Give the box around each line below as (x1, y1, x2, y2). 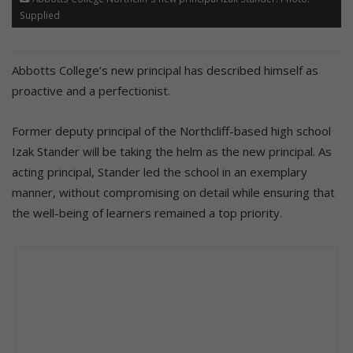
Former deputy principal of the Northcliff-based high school (12, 123, 331, 139)
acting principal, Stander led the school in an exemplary (12, 164, 307, 180)
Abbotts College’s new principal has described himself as (12, 62, 318, 79)
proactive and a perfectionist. (12, 83, 170, 99)
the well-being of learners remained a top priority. (12, 205, 282, 221)
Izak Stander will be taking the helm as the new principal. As (12, 143, 332, 160)
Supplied (20, 9, 60, 22)
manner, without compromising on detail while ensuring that (12, 184, 335, 201)
